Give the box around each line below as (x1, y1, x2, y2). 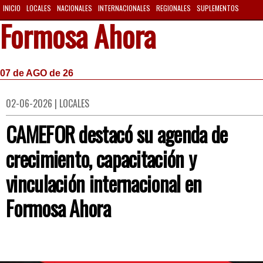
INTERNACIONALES (98, 3, 150, 13)
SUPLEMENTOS (197, 3, 239, 13)
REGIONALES (156, 3, 191, 13)
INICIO (3, 3, 21, 13)
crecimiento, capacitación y (6, 143, 197, 174)
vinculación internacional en (6, 168, 202, 198)
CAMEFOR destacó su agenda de (6, 119, 228, 149)
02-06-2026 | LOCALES (6, 96, 89, 110)
